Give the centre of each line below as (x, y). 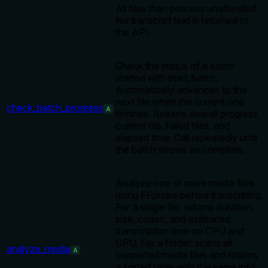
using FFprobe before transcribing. (189, 195)
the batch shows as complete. (180, 150)
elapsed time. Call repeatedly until (186, 138)
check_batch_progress (55, 108)
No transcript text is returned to (182, 21)
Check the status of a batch (175, 66)
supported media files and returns (187, 255)
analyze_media (39, 249)
